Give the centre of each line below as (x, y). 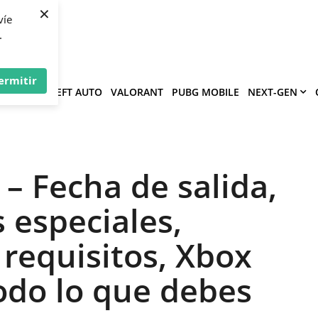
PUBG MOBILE (205, 92)
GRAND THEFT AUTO (54, 92)
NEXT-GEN (273, 92)
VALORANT (137, 92)
